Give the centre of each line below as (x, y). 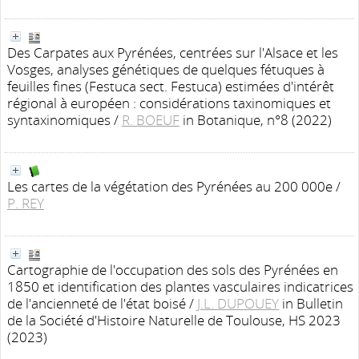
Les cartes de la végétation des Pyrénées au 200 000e (170, 186)
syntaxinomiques (59, 120)
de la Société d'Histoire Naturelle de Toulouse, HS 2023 (174, 320)
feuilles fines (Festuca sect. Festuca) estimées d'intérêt (171, 86)
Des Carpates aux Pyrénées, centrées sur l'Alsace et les (173, 52)
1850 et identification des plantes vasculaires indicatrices (180, 286)
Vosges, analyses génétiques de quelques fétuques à (166, 69)
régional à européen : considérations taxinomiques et (169, 103)
